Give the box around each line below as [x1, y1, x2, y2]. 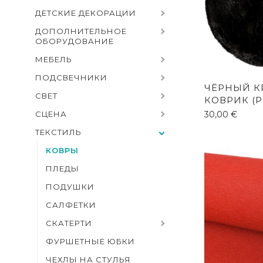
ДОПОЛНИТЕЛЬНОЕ [35, 26, 127, 36]
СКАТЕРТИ [46, 218, 92, 228]
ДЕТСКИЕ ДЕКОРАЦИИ [35, 8, 136, 18]
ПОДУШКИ [46, 181, 95, 191]
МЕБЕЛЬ [35, 54, 72, 64]
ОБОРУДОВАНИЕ [35, 36, 114, 46]
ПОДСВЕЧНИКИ [35, 72, 107, 82]
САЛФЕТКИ [46, 200, 96, 210]
